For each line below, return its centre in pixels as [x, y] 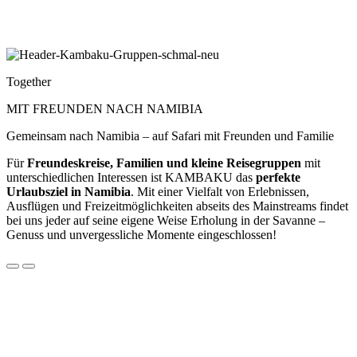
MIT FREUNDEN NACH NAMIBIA [105, 108]
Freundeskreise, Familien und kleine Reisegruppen [164, 163]
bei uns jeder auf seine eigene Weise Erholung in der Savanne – [166, 220]
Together [29, 81]
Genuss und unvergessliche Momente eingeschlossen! [141, 234]
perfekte [278, 177]
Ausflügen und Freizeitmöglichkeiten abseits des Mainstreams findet [177, 206]
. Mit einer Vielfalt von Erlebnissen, [220, 191]
